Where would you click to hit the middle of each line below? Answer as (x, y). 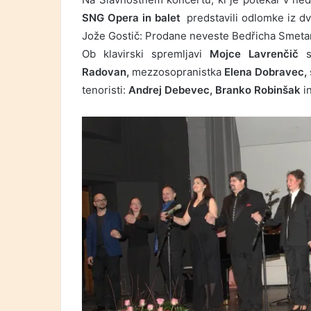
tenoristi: (105, 90)
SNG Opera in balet (133, 18)
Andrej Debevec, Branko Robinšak (216, 90)
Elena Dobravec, (264, 72)
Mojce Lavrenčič (254, 54)
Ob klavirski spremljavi (146, 54)
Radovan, (107, 72)
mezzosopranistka (177, 72)
